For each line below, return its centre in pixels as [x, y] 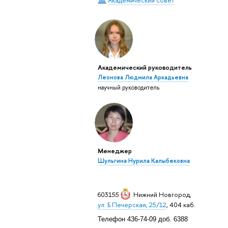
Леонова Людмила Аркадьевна [143, 78]
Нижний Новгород [161, 195]
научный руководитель [128, 88]
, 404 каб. [181, 205]
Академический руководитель [145, 67]
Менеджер [115, 151]
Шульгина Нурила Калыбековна [144, 161]
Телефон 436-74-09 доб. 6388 [142, 219]
